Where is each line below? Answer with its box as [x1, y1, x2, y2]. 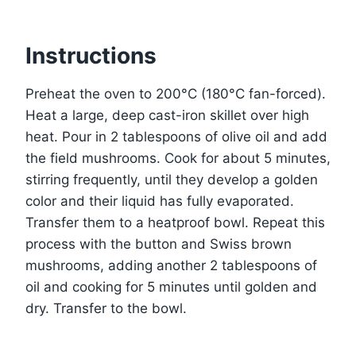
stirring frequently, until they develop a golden [25, 171, 318, 188]
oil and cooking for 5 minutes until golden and [25, 278, 317, 295]
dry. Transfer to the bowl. [25, 300, 187, 316]
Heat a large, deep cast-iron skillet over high [25, 106, 309, 123]
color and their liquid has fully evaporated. [25, 192, 294, 209]
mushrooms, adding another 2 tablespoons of [25, 257, 317, 273]
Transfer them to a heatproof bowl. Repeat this [25, 214, 325, 230]
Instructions [25, 41, 157, 69]
